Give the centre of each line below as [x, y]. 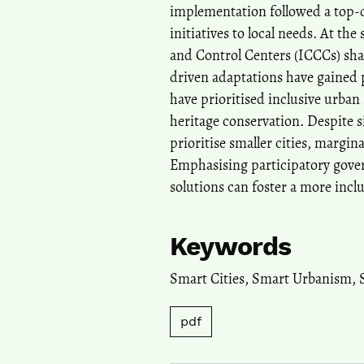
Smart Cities [207, 278]
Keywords [231, 246]
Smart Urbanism [302, 278]
